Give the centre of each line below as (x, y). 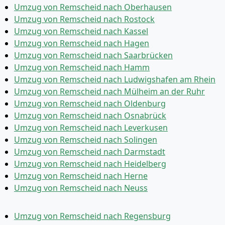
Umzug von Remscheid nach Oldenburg (90, 103)
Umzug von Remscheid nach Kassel (81, 31)
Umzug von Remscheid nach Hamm (82, 67)
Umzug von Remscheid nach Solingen (86, 140)
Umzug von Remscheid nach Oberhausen (93, 7)
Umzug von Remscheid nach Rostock (84, 19)
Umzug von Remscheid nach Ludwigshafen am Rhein (115, 79)
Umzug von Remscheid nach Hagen (82, 43)
